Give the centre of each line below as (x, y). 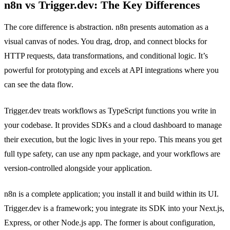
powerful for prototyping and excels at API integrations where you (111, 70)
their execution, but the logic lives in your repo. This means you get (113, 139)
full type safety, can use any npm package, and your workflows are (112, 154)
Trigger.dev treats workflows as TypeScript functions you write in (110, 110)
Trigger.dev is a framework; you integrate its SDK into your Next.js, (114, 208)
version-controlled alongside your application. (78, 168)
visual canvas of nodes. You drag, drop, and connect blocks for (106, 42)
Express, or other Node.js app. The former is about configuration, (110, 223)
